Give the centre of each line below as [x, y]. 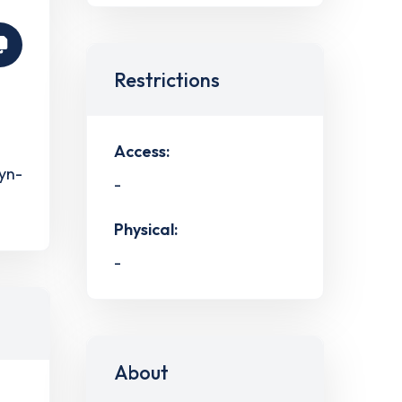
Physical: [146, 229]
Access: [142, 152]
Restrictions [167, 80]
